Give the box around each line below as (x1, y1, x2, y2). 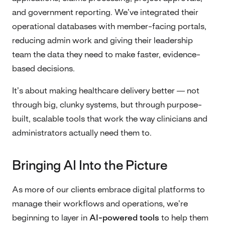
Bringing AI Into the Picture (12, 160, 167, 172)
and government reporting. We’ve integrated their (12, 8, 198, 17)
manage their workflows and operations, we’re (12, 199, 188, 208)
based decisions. (12, 64, 75, 73)
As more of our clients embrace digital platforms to (12, 185, 205, 194)
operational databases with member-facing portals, (12, 22, 206, 31)
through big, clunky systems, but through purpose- (12, 100, 202, 109)
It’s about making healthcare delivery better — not (12, 86, 199, 95)
